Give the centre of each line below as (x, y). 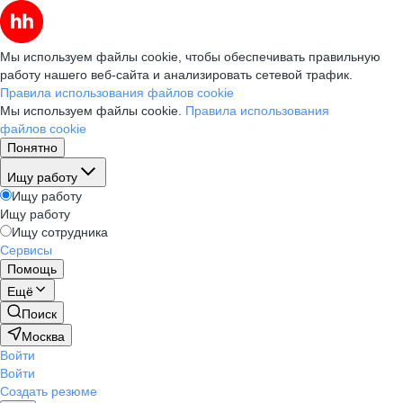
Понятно (32, 148)
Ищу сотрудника (60, 232)
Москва (43, 336)
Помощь (32, 269)
